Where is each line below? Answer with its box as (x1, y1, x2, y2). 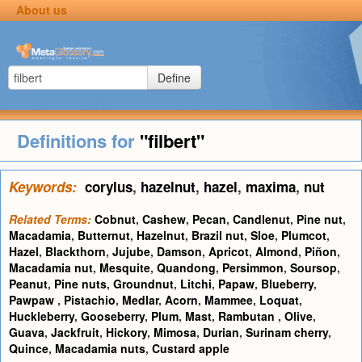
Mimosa (154, 324, 196, 340)
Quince (9, 340, 48, 356)
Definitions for (16, 128, 140, 154)
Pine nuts (54, 276, 107, 292)
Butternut (78, 227, 130, 243)
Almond (255, 243, 298, 259)
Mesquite (99, 259, 150, 276)
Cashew (142, 211, 186, 227)
